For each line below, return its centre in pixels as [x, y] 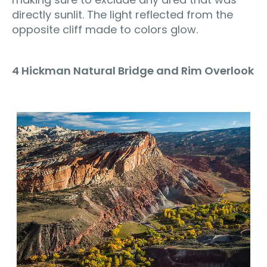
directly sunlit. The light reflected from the [122, 14]
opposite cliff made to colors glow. [105, 29]
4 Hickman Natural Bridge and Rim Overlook [133, 70]
